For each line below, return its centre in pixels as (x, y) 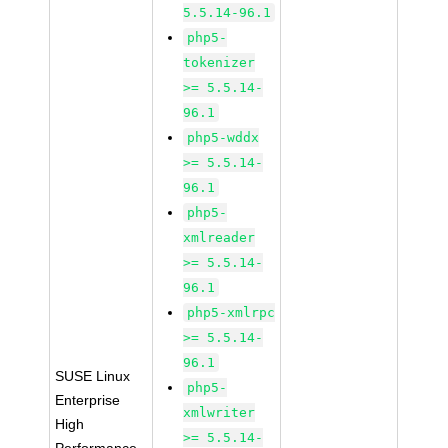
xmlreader (219, 237)
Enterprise (88, 400)
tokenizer (219, 62)
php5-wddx (223, 137)
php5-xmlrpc (231, 312)
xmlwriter (219, 412)
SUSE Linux (93, 376)
